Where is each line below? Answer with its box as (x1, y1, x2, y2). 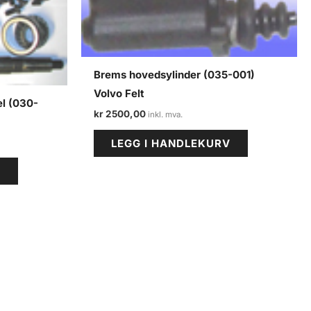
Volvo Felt (94, 87, 144, 101)
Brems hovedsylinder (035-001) (94, 68, 255, 82)
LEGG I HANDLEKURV (111, 137, 230, 151)
